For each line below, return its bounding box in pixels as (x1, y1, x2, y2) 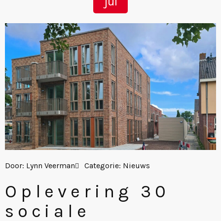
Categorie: (84, 160, 123, 170)
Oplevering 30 (5, 181, 170, 202)
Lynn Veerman (24, 160, 75, 170)
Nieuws (123, 160, 150, 170)
